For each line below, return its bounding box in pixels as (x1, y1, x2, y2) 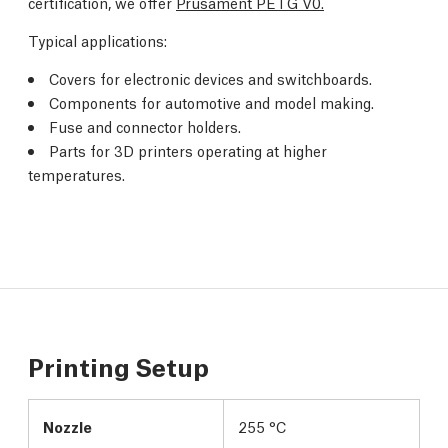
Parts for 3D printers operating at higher (49, 140, 327, 160)
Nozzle (43, 416, 92, 436)
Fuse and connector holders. (49, 116, 241, 136)
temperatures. (28, 164, 125, 184)
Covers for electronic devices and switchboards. (49, 68, 372, 88)
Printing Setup (28, 348, 209, 383)
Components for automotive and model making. (49, 92, 374, 112)
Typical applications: (28, 30, 167, 50)
